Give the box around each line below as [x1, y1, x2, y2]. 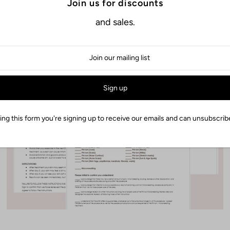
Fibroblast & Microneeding [14, 21, 177, 36]
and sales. [95, 16, 135, 28]
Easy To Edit [72, 36, 120, 47]
